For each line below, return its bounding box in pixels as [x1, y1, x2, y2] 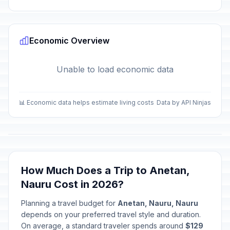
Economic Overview [29, 35, 109, 46]
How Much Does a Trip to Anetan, [21, 164, 189, 177]
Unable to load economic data [56, 64, 174, 74]
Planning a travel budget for [21, 199, 118, 207]
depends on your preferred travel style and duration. [21, 210, 201, 219]
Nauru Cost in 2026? [21, 178, 124, 190]
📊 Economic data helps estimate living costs [19, 99, 154, 106]
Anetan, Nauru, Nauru [118, 199, 198, 207]
